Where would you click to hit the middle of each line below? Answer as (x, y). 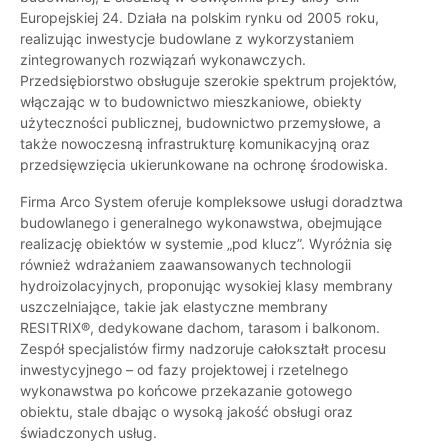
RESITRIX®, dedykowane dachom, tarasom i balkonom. (200, 328)
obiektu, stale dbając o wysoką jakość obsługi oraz (186, 412)
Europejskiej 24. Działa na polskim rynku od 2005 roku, (199, 18)
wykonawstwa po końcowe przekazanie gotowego (186, 391)
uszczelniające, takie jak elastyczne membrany (174, 307)
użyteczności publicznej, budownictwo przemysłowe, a (200, 123)
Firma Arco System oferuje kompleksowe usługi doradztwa (211, 202)
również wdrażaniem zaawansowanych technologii (185, 265)
